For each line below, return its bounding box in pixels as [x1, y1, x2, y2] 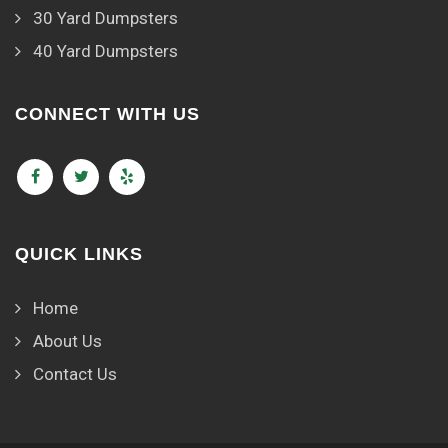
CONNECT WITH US [15, 104, 200, 125]
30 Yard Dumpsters [33, 8, 178, 29]
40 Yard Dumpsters [33, 41, 178, 62]
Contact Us [33, 364, 117, 385]
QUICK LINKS [15, 244, 143, 265]
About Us [33, 331, 102, 352]
